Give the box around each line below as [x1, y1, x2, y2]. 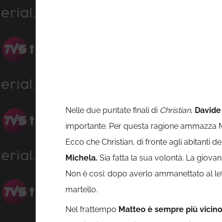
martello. [65, 185, 98, 195]
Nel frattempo [65, 205, 118, 215]
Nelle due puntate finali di [65, 106, 160, 115]
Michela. [65, 153, 98, 163]
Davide [195, 106, 221, 115]
